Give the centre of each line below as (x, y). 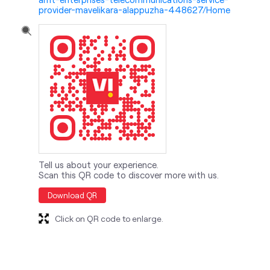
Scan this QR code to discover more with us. (129, 175)
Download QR (72, 196)
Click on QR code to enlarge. (109, 219)
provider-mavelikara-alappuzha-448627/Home (134, 10)
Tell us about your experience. (99, 165)
